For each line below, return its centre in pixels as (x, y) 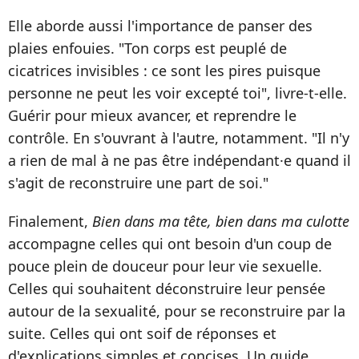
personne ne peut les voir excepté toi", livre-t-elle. (177, 93)
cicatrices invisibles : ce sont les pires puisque (164, 71)
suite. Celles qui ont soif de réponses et (142, 334)
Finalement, (48, 222)
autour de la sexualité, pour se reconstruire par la (177, 311)
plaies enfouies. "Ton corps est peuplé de (147, 48)
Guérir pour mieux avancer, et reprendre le (152, 116)
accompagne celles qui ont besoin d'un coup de (170, 244)
